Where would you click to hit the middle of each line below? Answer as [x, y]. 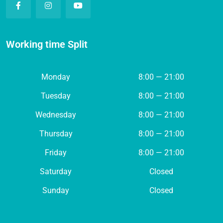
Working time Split [47, 44]
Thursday [56, 134]
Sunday [56, 190]
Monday [56, 77]
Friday [56, 153]
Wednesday [56, 115]
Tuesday [56, 96]
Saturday [56, 171]
